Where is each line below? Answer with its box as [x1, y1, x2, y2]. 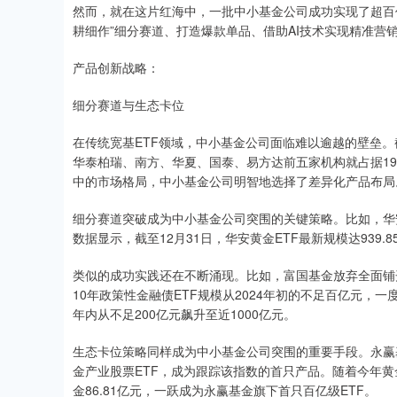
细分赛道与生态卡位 [73, 96, 184, 113]
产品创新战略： [73, 58, 160, 76]
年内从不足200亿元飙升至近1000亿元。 [73, 305, 296, 323]
